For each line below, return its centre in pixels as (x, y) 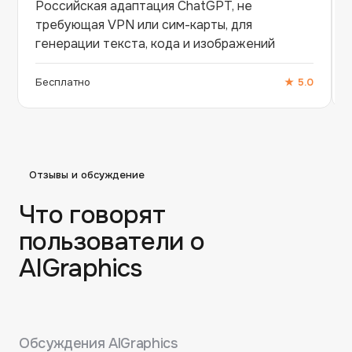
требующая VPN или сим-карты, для (144, 24)
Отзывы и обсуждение (87, 175)
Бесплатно (63, 82)
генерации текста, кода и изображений (155, 43)
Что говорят (92, 215)
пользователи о (112, 242)
